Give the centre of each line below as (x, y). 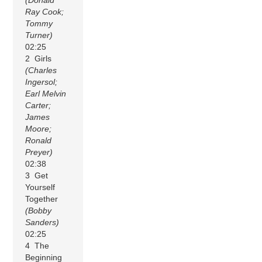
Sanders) (42, 223)
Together (42, 199)
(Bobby (39, 211)
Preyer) (39, 152)
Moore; (39, 129)
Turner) (39, 35)
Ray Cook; (45, 12)
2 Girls (39, 59)
